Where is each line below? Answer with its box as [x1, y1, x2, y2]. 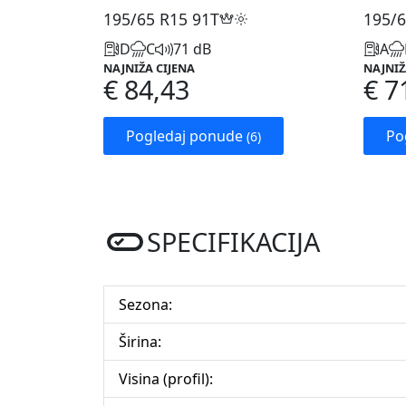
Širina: [119, 332, 161, 353]
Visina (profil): [119, 369, 213, 390]
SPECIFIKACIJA [147, 224, 320, 260]
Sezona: [119, 295, 172, 315]
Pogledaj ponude [126, 126, 246, 147]
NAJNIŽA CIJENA [103, 60, 195, 77]
